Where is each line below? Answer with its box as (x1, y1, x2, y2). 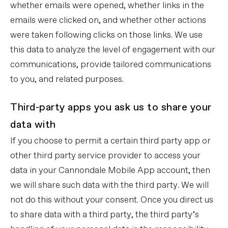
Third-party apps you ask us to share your (10, 101, 212, 115)
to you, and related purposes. (10, 74, 124, 85)
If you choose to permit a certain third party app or (10, 135, 211, 147)
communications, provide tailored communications (10, 59, 211, 71)
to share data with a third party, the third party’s (10, 209, 199, 221)
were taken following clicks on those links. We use (10, 30, 203, 41)
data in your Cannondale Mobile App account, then (10, 165, 210, 177)
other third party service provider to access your (10, 150, 201, 162)
